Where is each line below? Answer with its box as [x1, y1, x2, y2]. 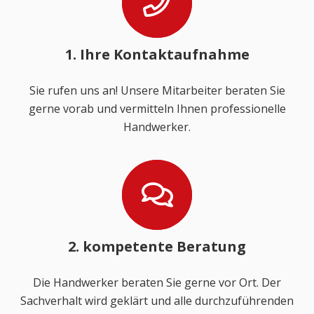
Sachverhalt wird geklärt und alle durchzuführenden [20, 293, 294, 309]
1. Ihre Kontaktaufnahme [64, 44, 250, 64]
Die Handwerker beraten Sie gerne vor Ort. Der [33, 275, 281, 291]
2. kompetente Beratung [68, 237, 246, 257]
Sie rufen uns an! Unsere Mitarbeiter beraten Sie [29, 82, 285, 98]
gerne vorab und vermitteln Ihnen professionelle [28, 100, 286, 116]
